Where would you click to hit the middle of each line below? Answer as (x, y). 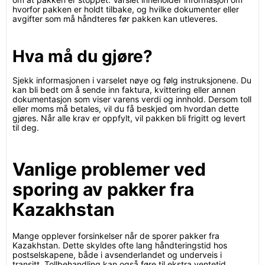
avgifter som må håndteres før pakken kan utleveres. (115, 19)
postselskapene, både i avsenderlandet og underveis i (117, 255)
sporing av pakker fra (103, 189)
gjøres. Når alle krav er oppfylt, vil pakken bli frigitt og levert (129, 118)
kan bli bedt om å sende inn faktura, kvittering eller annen (124, 90)
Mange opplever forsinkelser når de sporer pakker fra (116, 236)
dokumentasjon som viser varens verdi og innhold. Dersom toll (132, 99)
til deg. (26, 127)
